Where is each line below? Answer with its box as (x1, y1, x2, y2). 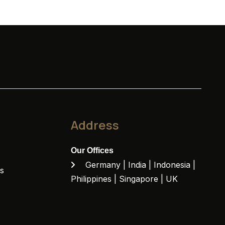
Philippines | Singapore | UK (70, 173, 178, 184)
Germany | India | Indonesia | (82, 159, 195, 170)
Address (70, 116, 119, 133)
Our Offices (70, 146, 114, 155)
